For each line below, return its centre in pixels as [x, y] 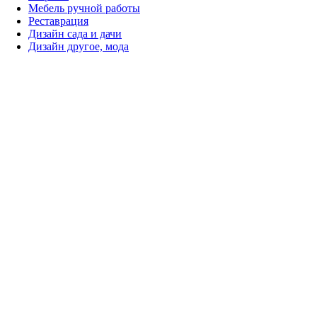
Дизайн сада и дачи [75, 34]
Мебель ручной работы [84, 8]
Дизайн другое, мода [79, 47]
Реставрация [58, 21]
